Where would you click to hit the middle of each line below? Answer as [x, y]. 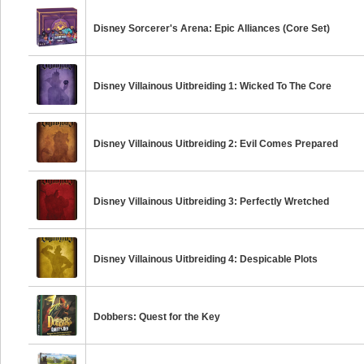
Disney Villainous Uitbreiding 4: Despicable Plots [206, 259]
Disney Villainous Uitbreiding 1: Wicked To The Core [213, 86]
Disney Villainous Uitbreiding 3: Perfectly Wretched [212, 201]
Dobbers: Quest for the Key [157, 317]
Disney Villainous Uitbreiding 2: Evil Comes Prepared [216, 144]
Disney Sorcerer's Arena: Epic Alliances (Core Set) [212, 28]
